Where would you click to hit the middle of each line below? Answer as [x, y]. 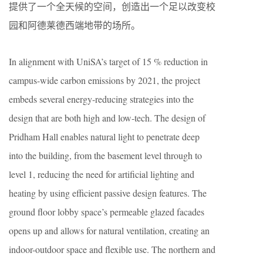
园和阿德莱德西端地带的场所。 [75, 25]
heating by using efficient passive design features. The [108, 193]
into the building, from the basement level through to [105, 155]
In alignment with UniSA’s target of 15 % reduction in [108, 61]
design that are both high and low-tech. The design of [107, 117]
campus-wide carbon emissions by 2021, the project [104, 80]
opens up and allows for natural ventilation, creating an [109, 230]
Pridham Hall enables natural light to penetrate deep [104, 136]
